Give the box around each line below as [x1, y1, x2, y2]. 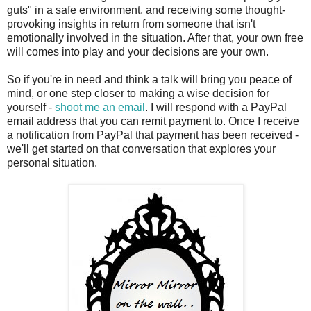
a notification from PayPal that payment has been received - [7, 128, 299, 141]
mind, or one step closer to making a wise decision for [7, 87, 269, 99]
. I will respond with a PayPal [145, 101, 287, 113]
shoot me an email [55, 101, 145, 113]
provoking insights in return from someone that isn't [7, 17, 255, 30]
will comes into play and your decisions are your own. [7, 45, 269, 58]
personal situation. [7, 156, 97, 169]
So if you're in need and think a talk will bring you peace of [7, 73, 292, 85]
